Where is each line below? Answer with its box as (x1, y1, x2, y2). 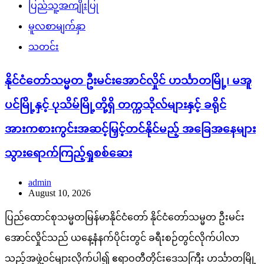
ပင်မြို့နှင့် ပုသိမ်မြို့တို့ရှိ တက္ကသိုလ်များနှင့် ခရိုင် (5, 98, 226, 111)
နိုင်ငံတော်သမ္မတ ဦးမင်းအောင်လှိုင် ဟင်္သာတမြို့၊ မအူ (5, 74, 252, 87)
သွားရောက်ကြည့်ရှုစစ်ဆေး (5, 146, 132, 159)
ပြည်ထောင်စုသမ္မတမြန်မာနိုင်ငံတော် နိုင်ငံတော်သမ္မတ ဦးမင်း (5, 212, 245, 222)
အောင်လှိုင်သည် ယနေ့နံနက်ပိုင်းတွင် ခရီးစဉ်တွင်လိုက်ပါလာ (5, 232, 239, 243)
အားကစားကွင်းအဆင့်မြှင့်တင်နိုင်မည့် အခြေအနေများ (5, 122, 256, 135)
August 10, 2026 (28, 187, 91, 198)
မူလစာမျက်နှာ (28, 21, 85, 32)
